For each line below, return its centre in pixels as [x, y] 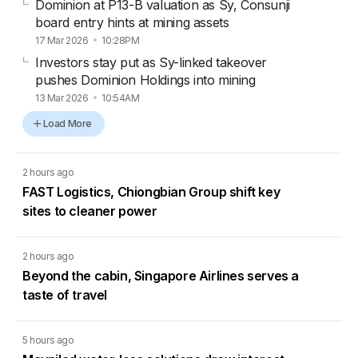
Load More [67, 123]
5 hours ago [48, 340]
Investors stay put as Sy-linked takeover [151, 62]
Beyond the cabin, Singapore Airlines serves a [161, 275]
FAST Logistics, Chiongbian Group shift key [151, 191]
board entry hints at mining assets [132, 22]
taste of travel [65, 294]
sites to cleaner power [90, 211]
